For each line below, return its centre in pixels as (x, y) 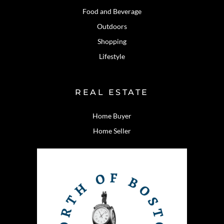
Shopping (112, 41)
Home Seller (112, 130)
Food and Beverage (112, 11)
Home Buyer (112, 115)
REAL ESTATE (112, 92)
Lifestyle (112, 56)
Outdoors (112, 26)
